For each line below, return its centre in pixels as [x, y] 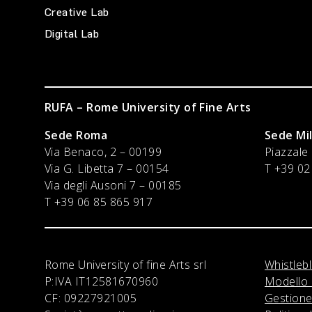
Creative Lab [77, 12]
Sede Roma [76, 135]
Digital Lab [72, 34]
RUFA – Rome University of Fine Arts [148, 107]
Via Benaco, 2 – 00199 [103, 152]
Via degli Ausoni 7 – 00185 [113, 185]
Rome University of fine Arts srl [126, 265]
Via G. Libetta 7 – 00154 [107, 169]
